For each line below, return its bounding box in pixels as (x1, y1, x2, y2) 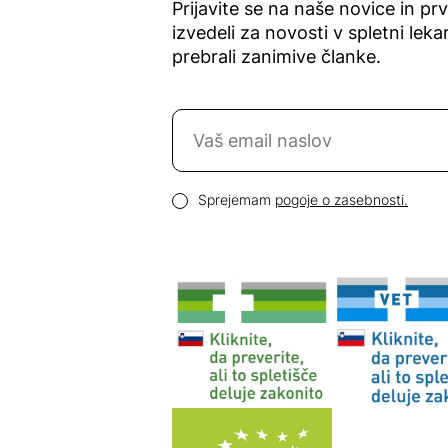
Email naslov (171, 169, 276, 191)
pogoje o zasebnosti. (275, 190, 408, 208)
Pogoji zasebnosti (171, 186, 320, 208)
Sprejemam (198, 190, 275, 208)
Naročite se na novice (171, 109, 355, 131)
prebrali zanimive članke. (172, 45, 381, 67)
